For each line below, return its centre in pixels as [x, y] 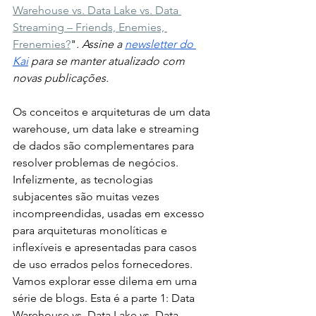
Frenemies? [42, 44]
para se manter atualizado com [108, 61]
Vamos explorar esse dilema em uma [106, 281]
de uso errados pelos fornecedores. [104, 264]
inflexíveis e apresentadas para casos [106, 247]
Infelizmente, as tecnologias [84, 180]
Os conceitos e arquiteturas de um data [113, 112]
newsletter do [160, 44]
